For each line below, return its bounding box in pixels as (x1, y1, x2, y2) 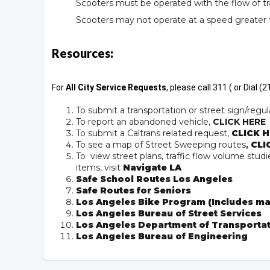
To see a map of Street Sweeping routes (76, 139, 246, 150)
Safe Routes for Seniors (76, 184, 191, 196)
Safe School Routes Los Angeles (76, 173, 233, 184)
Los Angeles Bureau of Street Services (76, 207, 262, 219)
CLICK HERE (213, 116, 266, 127)
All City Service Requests (66, 82, 166, 92)
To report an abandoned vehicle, (76, 116, 210, 127)
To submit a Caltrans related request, (76, 127, 231, 139)
